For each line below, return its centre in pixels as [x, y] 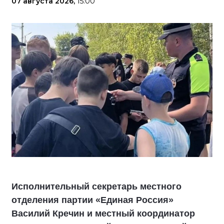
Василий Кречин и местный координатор [103, 213]
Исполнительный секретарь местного [96, 186]
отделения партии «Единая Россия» [92, 200]
